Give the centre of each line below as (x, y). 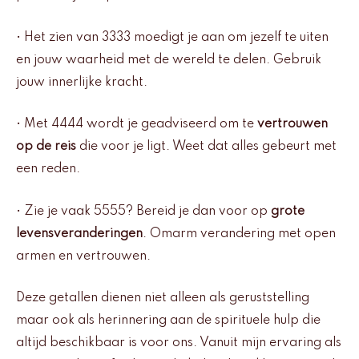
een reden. (48, 169)
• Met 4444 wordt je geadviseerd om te (137, 125)
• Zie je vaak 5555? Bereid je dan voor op (143, 211)
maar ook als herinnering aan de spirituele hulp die (168, 321)
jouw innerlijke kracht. (82, 82)
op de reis (46, 147)
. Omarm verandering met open (239, 234)
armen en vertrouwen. (83, 256)
